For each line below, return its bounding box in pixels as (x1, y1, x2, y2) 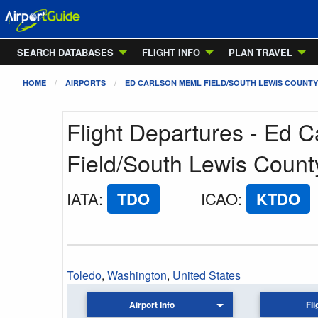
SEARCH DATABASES (17, 45, 114, 59)
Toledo (67, 267, 102, 283)
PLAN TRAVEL (229, 45, 292, 59)
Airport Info (129, 298, 175, 312)
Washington (107, 267, 167, 283)
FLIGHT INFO (142, 45, 200, 59)
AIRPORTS (65, 77, 106, 88)
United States (172, 267, 241, 283)
